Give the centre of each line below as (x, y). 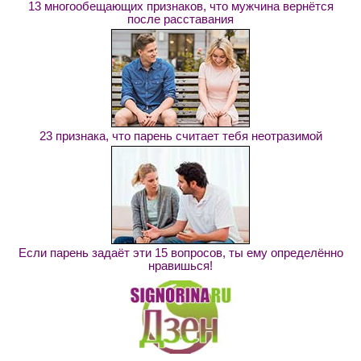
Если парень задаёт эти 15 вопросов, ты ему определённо (180, 253)
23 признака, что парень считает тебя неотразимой (180, 136)
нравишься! (180, 266)
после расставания (180, 19)
